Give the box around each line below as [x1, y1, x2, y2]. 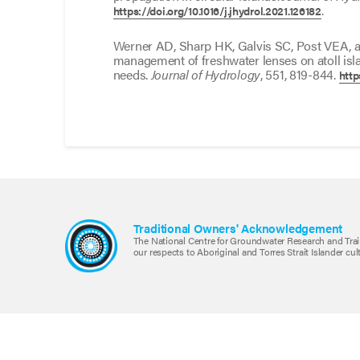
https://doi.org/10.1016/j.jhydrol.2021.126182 [112, 2, 321, 19]
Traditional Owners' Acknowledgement [133, 219, 343, 238]
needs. [112, 65, 151, 84]
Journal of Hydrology [150, 65, 261, 84]
